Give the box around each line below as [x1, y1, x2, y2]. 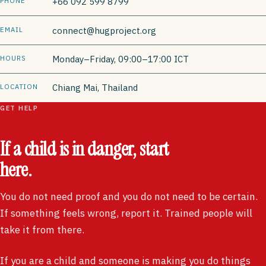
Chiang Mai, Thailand [52, 82, 138, 94]
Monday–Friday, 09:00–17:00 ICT [52, 53, 189, 65]
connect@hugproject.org [52, 24, 156, 36]
